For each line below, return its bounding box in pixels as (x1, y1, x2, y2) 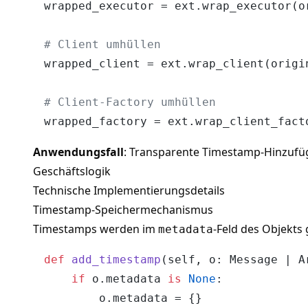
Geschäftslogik (33, 163, 111, 179)
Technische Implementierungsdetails (33, 182, 225, 198)
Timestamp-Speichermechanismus (33, 201, 213, 217)
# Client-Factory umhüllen (44, 95, 216, 109)
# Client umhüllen (44, 37, 161, 51)
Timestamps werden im (33, 221, 158, 236)
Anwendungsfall (33, 144, 124, 159)
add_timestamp (71, 252, 161, 266)
